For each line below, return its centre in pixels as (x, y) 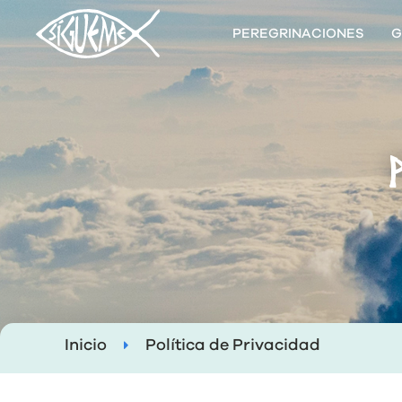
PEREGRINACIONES (299, 34)
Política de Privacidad (233, 345)
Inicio (86, 345)
